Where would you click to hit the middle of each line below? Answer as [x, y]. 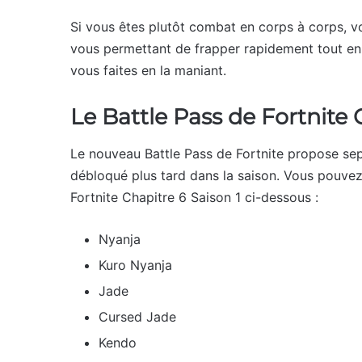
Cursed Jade [137, 316]
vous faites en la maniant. [148, 70]
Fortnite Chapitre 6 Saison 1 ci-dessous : [196, 197]
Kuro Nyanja [135, 265]
